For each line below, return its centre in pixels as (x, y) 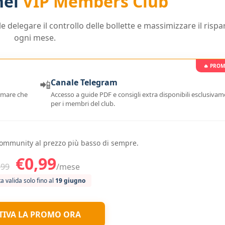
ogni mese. (35, 37)
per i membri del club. (83, 103)
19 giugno (71, 180)
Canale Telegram (84, 82)
